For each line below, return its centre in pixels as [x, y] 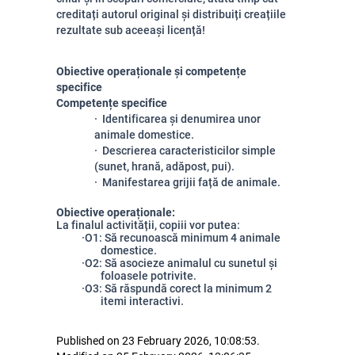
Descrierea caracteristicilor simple [187, 151]
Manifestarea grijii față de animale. [189, 182]
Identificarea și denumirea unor [179, 119]
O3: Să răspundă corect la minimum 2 [178, 288]
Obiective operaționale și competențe [151, 71]
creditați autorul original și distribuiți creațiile [171, 14]
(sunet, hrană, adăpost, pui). [164, 166]
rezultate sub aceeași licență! [131, 30]
